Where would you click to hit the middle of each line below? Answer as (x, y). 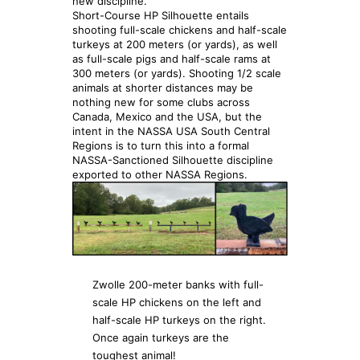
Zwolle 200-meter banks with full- (178, 284)
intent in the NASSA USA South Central (171, 131)
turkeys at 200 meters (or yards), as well (175, 44)
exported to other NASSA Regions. (160, 174)
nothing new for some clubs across (161, 102)
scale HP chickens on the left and (177, 302)
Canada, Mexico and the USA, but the (167, 116)
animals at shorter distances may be (163, 87)
